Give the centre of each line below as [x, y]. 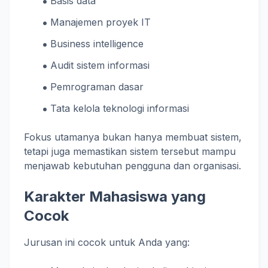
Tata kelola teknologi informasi [120, 108]
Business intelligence [97, 44]
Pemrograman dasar [97, 87]
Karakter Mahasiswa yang [115, 197]
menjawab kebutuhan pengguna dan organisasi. [133, 166]
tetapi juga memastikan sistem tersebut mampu [130, 151]
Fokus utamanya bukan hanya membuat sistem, [133, 137]
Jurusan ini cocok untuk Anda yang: [107, 242]
